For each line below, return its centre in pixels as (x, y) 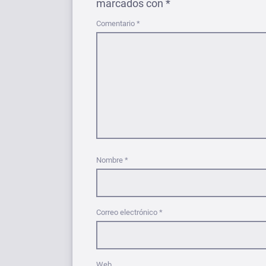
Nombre (110, 160)
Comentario (116, 23)
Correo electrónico (128, 212)
